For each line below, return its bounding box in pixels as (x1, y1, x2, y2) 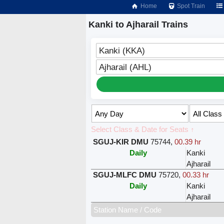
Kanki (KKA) (99, 46, 145, 55)
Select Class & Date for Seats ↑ (91, 125, 195, 134)
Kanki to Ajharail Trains (88, 19, 188, 29)
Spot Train (175, 2, 205, 9)
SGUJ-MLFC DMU (93, 170, 157, 179)
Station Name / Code (93, 205, 162, 214)
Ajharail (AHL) (99, 62, 152, 72)
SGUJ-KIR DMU (93, 137, 149, 146)
